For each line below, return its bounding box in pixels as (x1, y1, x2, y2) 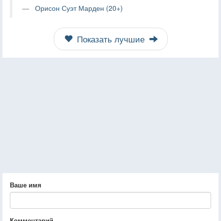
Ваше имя (10, 180, 41, 190)
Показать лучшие (74, 33, 147, 45)
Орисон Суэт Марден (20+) (35, 3, 123, 13)
